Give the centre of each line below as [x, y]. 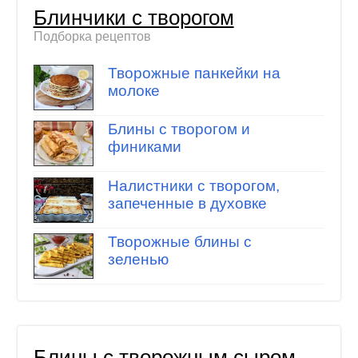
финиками [144, 147]
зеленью [138, 260]
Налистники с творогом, [193, 185]
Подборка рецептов [92, 37]
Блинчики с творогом [133, 18]
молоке [133, 90]
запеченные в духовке [187, 203]
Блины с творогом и [179, 129]
